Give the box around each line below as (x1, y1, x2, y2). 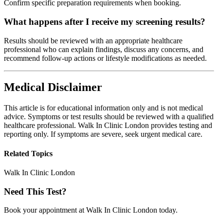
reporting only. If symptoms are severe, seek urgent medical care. (4, 130, 202, 139)
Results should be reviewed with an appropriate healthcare (4, 36, 182, 45)
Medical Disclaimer (4, 81, 102, 94)
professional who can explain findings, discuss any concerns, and (4, 45, 203, 54)
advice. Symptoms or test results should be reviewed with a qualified (4, 112, 214, 121)
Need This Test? (4, 186, 67, 197)
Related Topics (4, 149, 53, 158)
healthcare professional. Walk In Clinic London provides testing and (4, 121, 212, 130)
